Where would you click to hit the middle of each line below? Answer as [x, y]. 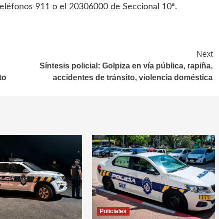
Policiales [113, 211]
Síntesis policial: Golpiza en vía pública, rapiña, [126, 66]
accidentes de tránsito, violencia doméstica [133, 78]
